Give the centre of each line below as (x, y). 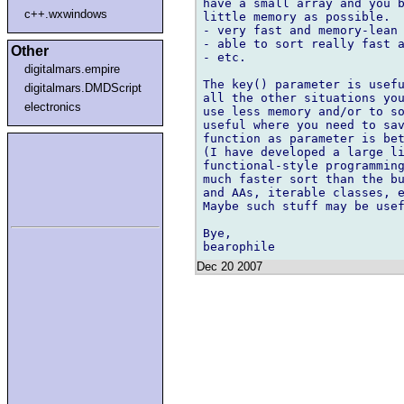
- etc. (225, 57)
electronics (53, 106)
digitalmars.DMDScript (83, 87)
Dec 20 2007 (230, 266)
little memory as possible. (297, 16)
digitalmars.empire (73, 69)
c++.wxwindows (66, 14)
